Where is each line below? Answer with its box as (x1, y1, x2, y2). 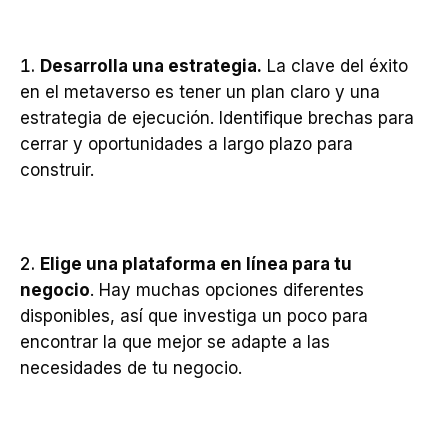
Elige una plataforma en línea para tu (40, 254, 352, 274)
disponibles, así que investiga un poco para (20, 306, 368, 326)
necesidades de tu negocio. (20, 358, 242, 378)
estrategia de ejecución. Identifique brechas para (20, 108, 414, 128)
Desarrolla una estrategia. (40, 56, 262, 76)
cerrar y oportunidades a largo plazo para (20, 134, 353, 154)
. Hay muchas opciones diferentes (90, 280, 364, 300)
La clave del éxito (262, 56, 408, 76)
